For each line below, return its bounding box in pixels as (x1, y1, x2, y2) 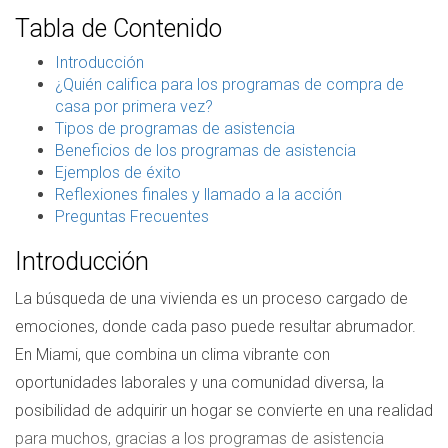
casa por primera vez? (55, 97, 213, 116)
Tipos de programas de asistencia (55, 119, 295, 138)
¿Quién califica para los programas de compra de (55, 75, 404, 94)
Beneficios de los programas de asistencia (55, 141, 356, 160)
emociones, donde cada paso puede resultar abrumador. (15, 317, 416, 336)
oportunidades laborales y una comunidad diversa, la (15, 373, 384, 392)
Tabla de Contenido (15, 14, 222, 43)
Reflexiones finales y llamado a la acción (55, 185, 342, 204)
